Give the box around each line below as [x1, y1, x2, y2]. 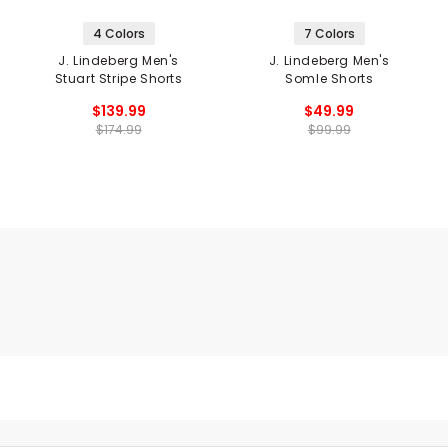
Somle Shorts [285, 69, 374, 87]
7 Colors [303, 24, 355, 42]
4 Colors [92, 24, 145, 42]
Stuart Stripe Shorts [54, 69, 183, 87]
